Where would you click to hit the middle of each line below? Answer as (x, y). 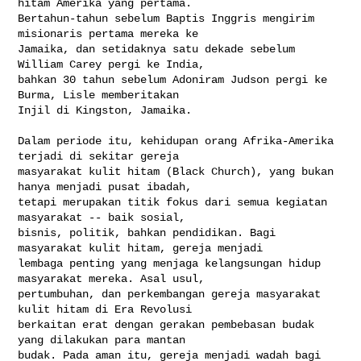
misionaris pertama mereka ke (112, 33)
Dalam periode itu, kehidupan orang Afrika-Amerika (176, 141)
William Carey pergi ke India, (115, 64)
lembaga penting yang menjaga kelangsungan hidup (170, 263)
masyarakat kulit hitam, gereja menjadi (144, 248)
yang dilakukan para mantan (105, 340)
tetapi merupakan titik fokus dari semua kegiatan (173, 202)
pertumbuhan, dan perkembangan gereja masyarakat (170, 294)
